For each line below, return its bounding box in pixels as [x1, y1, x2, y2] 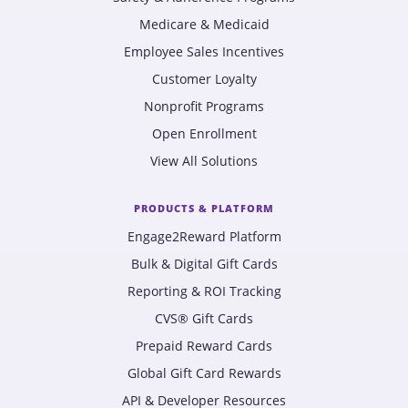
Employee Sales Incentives [124, 43, 284, 60]
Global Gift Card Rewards [127, 364, 281, 382]
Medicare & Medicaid [138, 15, 270, 33]
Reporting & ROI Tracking [127, 282, 281, 300]
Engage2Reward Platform [127, 228, 281, 245]
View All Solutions [150, 152, 258, 169]
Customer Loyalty [151, 70, 257, 87]
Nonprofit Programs [144, 97, 264, 115]
